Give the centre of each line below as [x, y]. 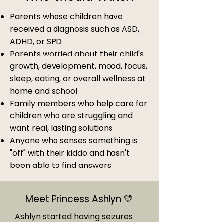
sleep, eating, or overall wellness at [78, 79]
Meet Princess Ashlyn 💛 [79, 199]
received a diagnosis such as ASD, [75, 29]
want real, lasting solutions [61, 128]
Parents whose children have [66, 17]
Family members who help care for [79, 103]
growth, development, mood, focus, [79, 66]
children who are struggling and [71, 116]
